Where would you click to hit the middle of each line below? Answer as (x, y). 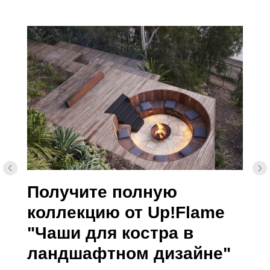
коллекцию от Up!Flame (126, 212)
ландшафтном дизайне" (129, 253)
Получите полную (102, 192)
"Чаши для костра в (110, 233)
